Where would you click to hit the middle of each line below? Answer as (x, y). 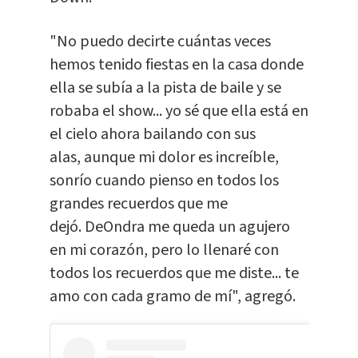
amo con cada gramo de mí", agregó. (172, 297)
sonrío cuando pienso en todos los (164, 181)
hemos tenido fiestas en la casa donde (176, 65)
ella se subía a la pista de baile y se (165, 88)
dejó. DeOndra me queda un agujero (169, 227)
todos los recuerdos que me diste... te (174, 274)
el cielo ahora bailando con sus (152, 135)
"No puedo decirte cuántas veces (160, 42)
